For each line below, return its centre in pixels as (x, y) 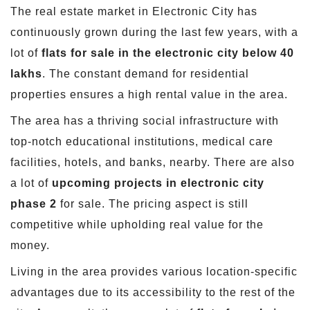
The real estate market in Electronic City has (134, 11)
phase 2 (34, 203)
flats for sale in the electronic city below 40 (168, 53)
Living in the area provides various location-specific (154, 271)
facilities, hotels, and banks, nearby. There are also (153, 162)
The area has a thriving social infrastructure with (145, 120)
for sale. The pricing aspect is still (153, 203)
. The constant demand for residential (146, 73)
